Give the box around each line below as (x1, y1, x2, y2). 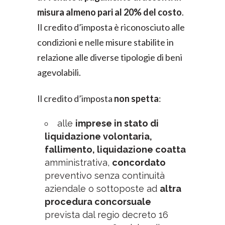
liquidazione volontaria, (45, 131, 152, 142)
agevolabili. (37, 67, 81, 78)
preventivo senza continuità (45, 170, 165, 181)
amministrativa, (45, 157, 112, 168)
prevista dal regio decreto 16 (45, 209, 168, 220)
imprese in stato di (75, 118, 159, 129)
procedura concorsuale (45, 196, 151, 207)
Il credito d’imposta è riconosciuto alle (37, 22, 185, 33)
